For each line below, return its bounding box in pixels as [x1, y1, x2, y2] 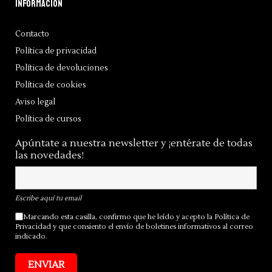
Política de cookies [15, 80, 86, 90]
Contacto [15, 29, 49, 39]
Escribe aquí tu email [15, 194, 81, 203]
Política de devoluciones [15, 63, 108, 73]
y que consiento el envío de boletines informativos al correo [51, 222, 253, 232]
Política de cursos [15, 114, 81, 124]
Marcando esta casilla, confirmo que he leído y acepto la [23, 212, 214, 222]
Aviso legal [15, 97, 55, 107]
